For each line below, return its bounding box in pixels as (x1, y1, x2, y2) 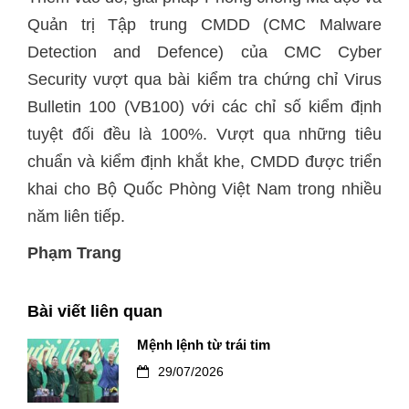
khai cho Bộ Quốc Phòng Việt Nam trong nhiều (27, 180, 382, 198)
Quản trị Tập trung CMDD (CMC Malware (27, 16, 382, 34)
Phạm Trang (27, 244, 121, 262)
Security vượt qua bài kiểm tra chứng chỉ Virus (27, 70, 382, 89)
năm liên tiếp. (27, 207, 125, 225)
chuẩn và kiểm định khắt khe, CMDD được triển (27, 152, 382, 171)
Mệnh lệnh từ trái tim (137, 338, 270, 352)
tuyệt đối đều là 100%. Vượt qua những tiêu (27, 125, 382, 143)
